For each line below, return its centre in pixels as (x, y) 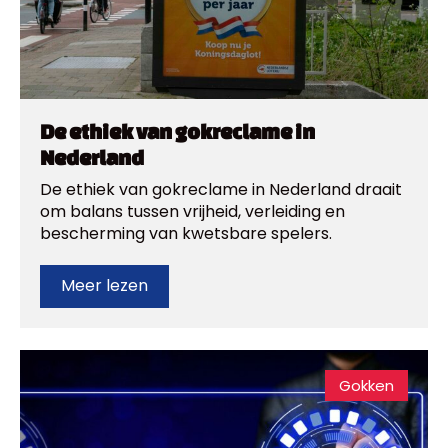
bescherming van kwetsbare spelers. (186, 233)
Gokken (366, 385)
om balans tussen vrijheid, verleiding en (192, 211)
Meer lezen (104, 286)
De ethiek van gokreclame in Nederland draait (221, 189)
